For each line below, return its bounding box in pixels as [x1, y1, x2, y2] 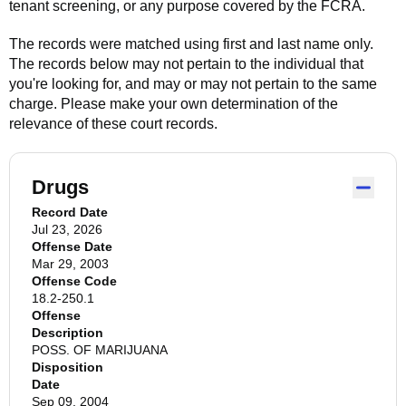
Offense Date [32, 239, 112, 254]
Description [32, 325, 103, 340]
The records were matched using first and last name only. [9, 36, 373, 52]
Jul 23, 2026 [32, 222, 102, 237]
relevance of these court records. [9, 116, 217, 131]
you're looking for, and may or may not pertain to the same [9, 76, 377, 92]
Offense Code [32, 274, 117, 288]
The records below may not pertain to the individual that [9, 56, 363, 72]
